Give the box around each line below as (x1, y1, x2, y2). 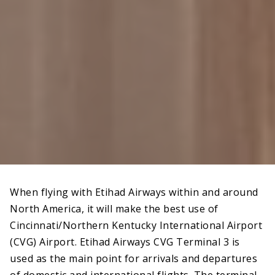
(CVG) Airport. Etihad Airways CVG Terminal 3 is (10, 234, 240, 249)
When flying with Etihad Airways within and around (10, 185, 258, 199)
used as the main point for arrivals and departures (10, 251, 257, 265)
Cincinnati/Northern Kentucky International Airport (10, 218, 262, 232)
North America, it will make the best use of (10, 201, 219, 215)
